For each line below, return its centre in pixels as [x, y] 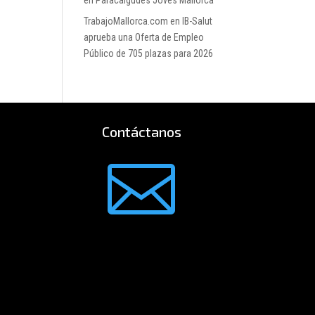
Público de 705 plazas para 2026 [149, 53]
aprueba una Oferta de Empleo [144, 37]
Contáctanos [141, 131]
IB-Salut [198, 21]
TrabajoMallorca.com [126, 21]
